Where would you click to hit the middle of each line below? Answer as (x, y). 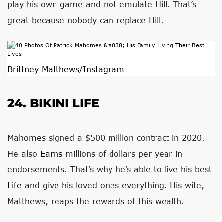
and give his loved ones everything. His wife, (113, 185)
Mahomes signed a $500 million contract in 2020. (106, 138)
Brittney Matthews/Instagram (66, 69)
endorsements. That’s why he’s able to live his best (110, 169)
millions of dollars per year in (122, 153)
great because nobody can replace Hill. (85, 20)
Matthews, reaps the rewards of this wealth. (96, 201)
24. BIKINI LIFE (53, 103)
